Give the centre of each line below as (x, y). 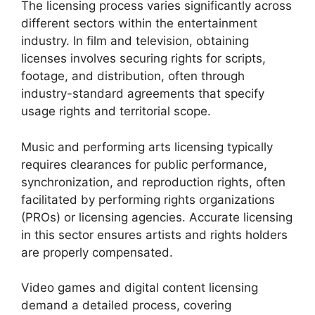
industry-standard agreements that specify (143, 94)
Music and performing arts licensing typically (147, 147)
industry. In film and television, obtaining (135, 41)
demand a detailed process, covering (126, 305)
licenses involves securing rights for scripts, (143, 58)
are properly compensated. (97, 252)
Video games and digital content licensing (140, 288)
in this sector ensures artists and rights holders (154, 234)
